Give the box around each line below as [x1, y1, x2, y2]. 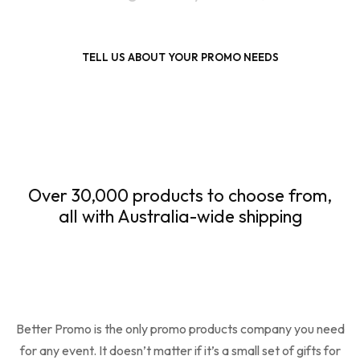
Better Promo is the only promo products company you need [15, 320, 345, 337]
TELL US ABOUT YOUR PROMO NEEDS [81, 50, 279, 63]
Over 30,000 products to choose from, [28, 183, 332, 207]
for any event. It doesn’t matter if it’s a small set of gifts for [19, 342, 341, 358]
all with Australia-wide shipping [58, 204, 302, 227]
